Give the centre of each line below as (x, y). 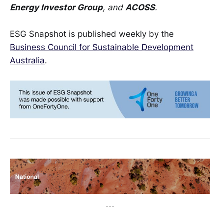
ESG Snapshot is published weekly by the (92, 34)
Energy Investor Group (56, 7)
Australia (27, 60)
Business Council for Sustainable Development (102, 47)
